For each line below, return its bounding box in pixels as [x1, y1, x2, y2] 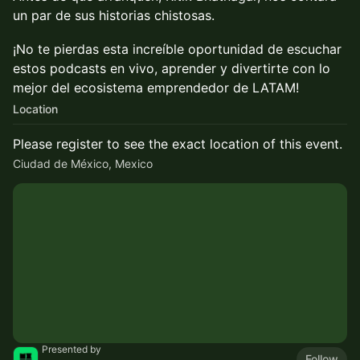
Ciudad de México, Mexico [13, 157, 153, 170]
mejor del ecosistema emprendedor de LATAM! [13, 80, 299, 96]
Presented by [42, 343, 101, 355]
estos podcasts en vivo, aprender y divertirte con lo [13, 60, 330, 76]
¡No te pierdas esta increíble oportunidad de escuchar [13, 41, 342, 57]
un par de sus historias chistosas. [13, 7, 215, 23]
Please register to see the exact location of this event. [13, 136, 342, 152]
